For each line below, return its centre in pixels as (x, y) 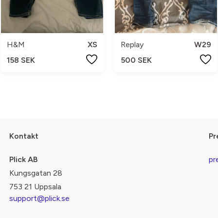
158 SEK (21, 60)
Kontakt (24, 136)
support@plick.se (39, 199)
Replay (132, 45)
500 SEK (136, 60)
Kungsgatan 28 (36, 173)
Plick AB (23, 160)
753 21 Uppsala (35, 187)
